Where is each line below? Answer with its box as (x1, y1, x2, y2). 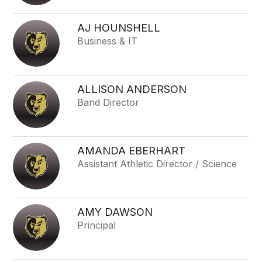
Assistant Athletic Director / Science (77, 158, 237, 170)
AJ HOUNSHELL (77, 22, 161, 34)
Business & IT (77, 35, 138, 47)
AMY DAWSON (77, 206, 153, 218)
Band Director (77, 96, 140, 108)
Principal (77, 219, 116, 231)
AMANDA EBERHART (77, 144, 186, 157)
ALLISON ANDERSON (77, 83, 187, 95)
